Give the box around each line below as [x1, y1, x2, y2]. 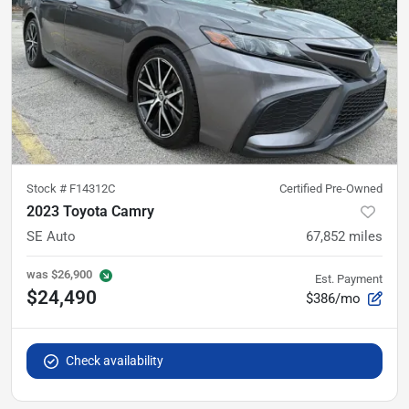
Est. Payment [315, 271, 383, 286]
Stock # [26, 181, 69, 195]
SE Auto [26, 227, 76, 245]
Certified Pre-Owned [279, 181, 383, 195]
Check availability [66, 352, 163, 368]
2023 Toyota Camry [26, 202, 154, 220]
